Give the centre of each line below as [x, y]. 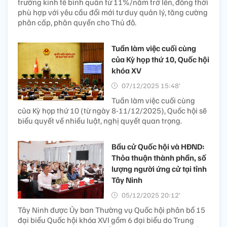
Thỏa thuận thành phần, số [159, 158]
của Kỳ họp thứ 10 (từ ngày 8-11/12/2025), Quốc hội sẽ [112, 111]
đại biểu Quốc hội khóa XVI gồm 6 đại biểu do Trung [106, 220]
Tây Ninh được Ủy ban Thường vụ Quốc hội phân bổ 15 [111, 210]
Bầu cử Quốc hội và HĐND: [158, 147]
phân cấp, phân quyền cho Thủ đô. [77, 23]
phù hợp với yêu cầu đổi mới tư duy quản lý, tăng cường [113, 12]
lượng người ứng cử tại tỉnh [159, 169]
